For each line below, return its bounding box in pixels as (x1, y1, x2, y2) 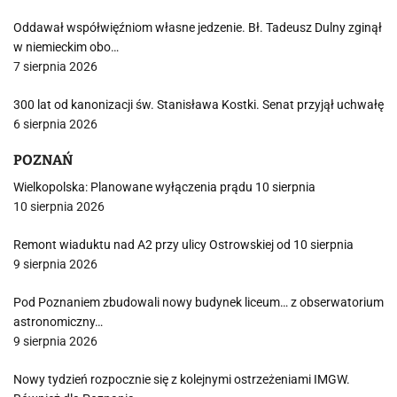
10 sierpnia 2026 (13, 199, 105, 214)
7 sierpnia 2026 (13, 59, 97, 74)
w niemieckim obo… (13, 40, 119, 54)
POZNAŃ (13, 152, 73, 168)
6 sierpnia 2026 (13, 117, 97, 131)
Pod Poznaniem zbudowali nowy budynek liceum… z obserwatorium (13, 295, 384, 309)
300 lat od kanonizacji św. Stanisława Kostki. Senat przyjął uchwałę (13, 97, 384, 112)
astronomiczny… (13, 315, 103, 329)
